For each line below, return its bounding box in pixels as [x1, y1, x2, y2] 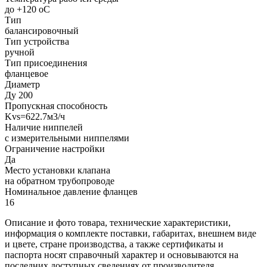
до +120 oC [5, 4, 50, 14]
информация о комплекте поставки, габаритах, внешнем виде [5, 228, 256, 238]
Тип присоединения [5, 57, 87, 68]
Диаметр [5, 79, 40, 89]
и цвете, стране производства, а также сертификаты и [5, 238, 223, 249]
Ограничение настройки [5, 143, 105, 154]
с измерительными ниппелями [5, 132, 129, 143]
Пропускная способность [5, 100, 107, 111]
